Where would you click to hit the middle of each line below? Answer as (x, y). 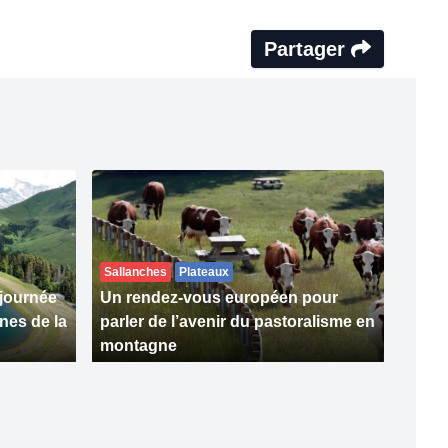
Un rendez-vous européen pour (219, 298)
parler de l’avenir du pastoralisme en (237, 322)
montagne (138, 346)
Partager (307, 49)
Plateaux (204, 272)
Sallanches (135, 272)
